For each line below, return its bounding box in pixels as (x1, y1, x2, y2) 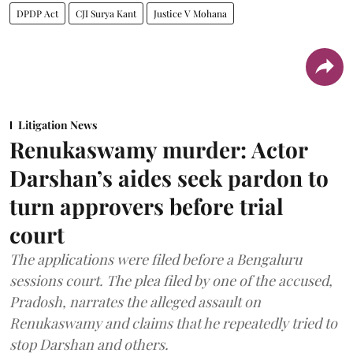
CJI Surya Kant (76, 6, 136, 20)
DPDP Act (17, 6, 58, 20)
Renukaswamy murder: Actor (9, 134, 307, 164)
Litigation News (18, 117, 97, 132)
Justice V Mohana (154, 6, 227, 20)
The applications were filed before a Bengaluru (9, 249, 302, 269)
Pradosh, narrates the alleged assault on (9, 292, 261, 311)
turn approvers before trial (9, 191, 284, 221)
